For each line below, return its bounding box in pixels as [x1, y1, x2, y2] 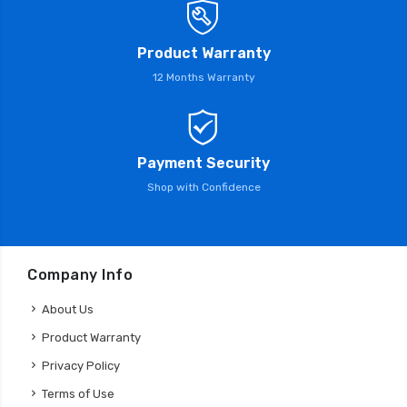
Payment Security [137, 154, 270, 173]
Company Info [27, 266, 133, 284]
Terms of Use [42, 387, 114, 402]
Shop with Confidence [146, 181, 261, 194]
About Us [42, 303, 94, 317]
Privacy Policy [42, 359, 120, 373]
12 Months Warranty [152, 71, 255, 84]
